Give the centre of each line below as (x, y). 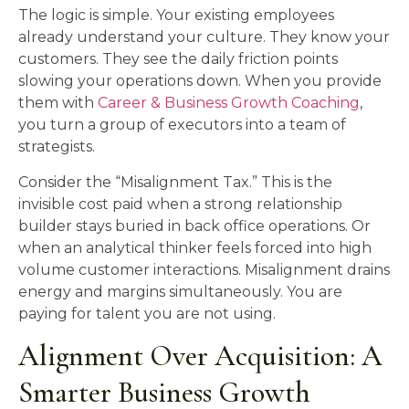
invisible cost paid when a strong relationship (180, 204)
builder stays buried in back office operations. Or (194, 225)
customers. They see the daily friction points (178, 59)
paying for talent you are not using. (147, 313)
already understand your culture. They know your (204, 37)
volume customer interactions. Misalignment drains (204, 269)
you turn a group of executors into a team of (182, 125)
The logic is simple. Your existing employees (176, 16)
